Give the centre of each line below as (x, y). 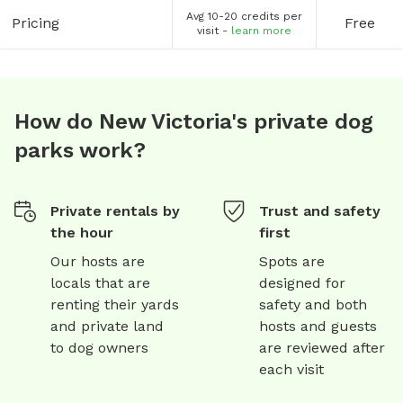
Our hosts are (98, 261)
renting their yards (115, 304)
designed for (302, 282)
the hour (82, 232)
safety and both (313, 304)
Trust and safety (320, 210)
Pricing (36, 22)
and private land (107, 326)
